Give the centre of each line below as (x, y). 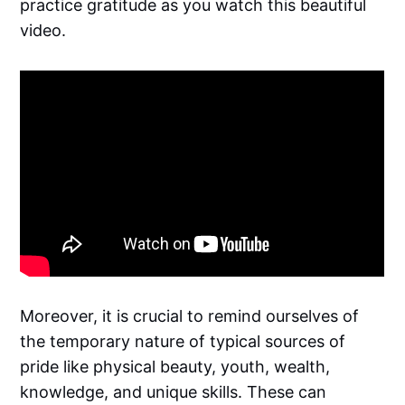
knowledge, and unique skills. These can (174, 391)
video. (43, 30)
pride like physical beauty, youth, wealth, (175, 366)
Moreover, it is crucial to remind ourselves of (190, 316)
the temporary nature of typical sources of (183, 341)
